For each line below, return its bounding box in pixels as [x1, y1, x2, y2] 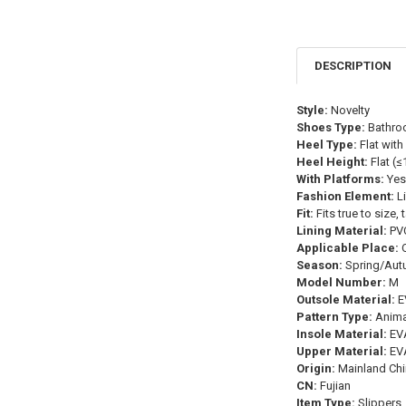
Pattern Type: [295, 310, 372, 324]
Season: [295, 258, 343, 273]
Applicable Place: [295, 241, 399, 256]
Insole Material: [295, 327, 387, 342]
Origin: [295, 362, 335, 376]
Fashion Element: [295, 189, 394, 204]
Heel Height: [295, 155, 368, 169]
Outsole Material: [295, 293, 395, 307]
